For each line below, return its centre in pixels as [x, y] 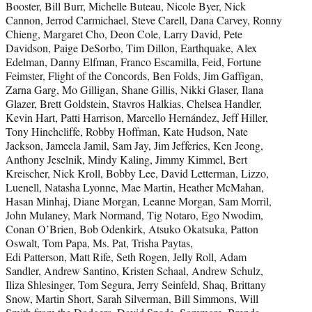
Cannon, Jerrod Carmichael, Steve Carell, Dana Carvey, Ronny [144, 19]
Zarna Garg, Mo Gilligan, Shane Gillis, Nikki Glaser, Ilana [134, 89]
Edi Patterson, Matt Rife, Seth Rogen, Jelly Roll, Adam [126, 256]
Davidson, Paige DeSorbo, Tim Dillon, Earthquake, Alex [131, 47]
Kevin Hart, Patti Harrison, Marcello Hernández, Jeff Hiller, [137, 117]
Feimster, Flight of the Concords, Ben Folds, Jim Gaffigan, [134, 75]
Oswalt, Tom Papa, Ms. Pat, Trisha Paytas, [99, 242]
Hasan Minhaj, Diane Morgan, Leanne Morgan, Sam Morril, [139, 201]
